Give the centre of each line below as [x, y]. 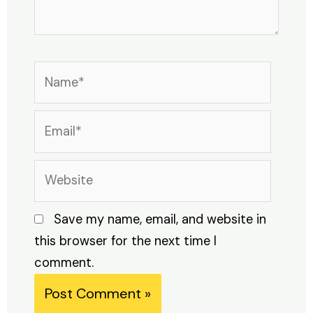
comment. [64, 262]
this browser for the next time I [125, 241]
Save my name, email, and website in [160, 219]
